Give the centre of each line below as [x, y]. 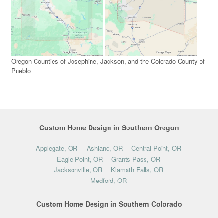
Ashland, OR [104, 148]
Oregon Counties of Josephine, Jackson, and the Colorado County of [108, 61]
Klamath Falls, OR [137, 169]
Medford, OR [109, 180]
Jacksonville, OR [78, 169]
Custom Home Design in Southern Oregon [109, 128]
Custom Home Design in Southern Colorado [109, 204]
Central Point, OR [156, 148]
